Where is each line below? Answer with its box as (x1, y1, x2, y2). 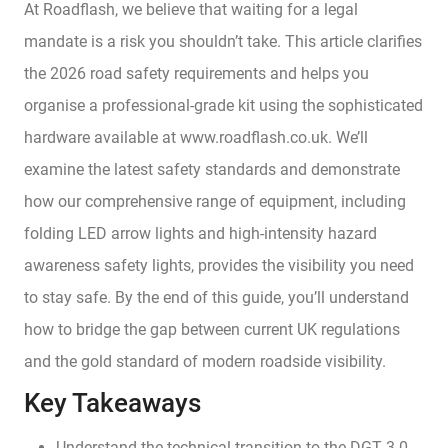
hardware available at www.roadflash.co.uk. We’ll (24, 128, 368, 148)
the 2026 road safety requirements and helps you (24, 64, 369, 84)
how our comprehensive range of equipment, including (24, 192, 406, 212)
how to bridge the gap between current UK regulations (24, 320, 400, 340)
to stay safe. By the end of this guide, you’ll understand (24, 288, 409, 308)
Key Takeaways (24, 388, 201, 419)
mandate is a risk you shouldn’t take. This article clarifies (24, 32, 422, 52)
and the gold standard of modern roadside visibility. (24, 352, 386, 372)
